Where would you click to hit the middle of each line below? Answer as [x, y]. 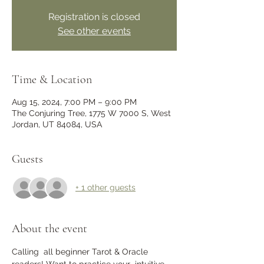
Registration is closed [94, 16]
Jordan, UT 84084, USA [57, 124]
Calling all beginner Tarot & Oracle [81, 251]
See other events [94, 31]
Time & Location [52, 79]
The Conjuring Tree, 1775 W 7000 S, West [91, 113]
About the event [49, 228]
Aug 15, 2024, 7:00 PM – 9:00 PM [74, 102]
